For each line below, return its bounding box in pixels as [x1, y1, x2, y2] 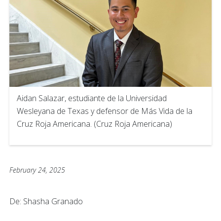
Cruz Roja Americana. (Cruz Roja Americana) [17, 118, 172, 129]
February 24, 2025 [9, 165, 65, 175]
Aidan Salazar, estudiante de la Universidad [17, 92, 167, 104]
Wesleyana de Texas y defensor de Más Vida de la [17, 105, 192, 116]
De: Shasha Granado [9, 195, 83, 207]
